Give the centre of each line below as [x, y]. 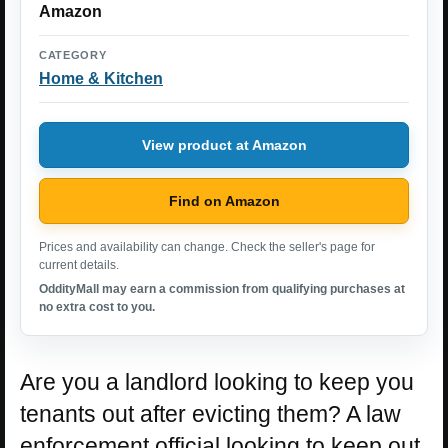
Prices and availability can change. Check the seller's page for [207, 247]
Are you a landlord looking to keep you [217, 382]
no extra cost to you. [97, 307]
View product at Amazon [224, 144]
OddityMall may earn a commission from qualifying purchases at [222, 289]
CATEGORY [73, 55]
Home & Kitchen [101, 79]
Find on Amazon [224, 200]
